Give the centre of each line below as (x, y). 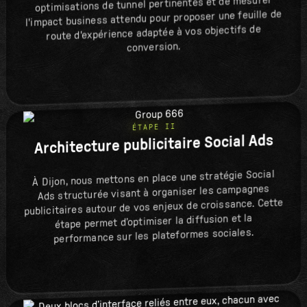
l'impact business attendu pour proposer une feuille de (153, 19)
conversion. (153, 48)
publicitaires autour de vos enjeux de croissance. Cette (153, 208)
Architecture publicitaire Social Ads (153, 145)
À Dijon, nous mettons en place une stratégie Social (153, 179)
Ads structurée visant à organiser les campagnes (153, 193)
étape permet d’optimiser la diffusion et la (153, 222)
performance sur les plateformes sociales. (153, 236)
